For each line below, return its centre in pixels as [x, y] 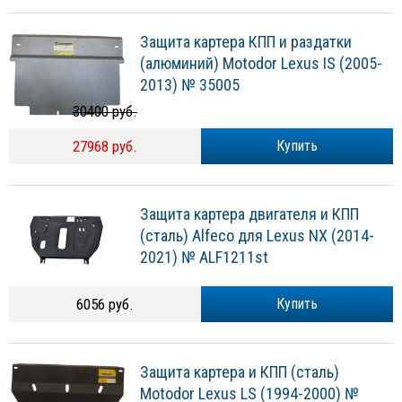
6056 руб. [105, 304]
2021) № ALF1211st [204, 258]
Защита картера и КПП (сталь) [240, 372]
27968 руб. [105, 147]
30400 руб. [105, 112]
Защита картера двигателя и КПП [249, 214]
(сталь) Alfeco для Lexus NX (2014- [257, 236]
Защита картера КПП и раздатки [246, 42]
